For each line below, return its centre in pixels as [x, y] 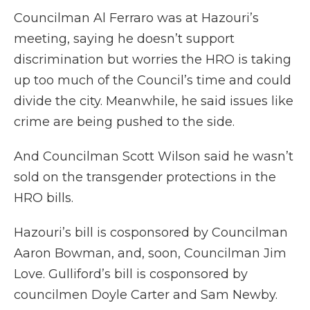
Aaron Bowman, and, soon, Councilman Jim [150, 254]
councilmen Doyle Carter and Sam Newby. [146, 295]
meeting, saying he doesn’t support [124, 39]
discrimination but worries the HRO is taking [153, 60]
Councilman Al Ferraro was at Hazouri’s [136, 18]
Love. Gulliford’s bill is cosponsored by [131, 274]
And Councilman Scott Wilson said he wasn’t [154, 157]
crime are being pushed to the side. [124, 122]
